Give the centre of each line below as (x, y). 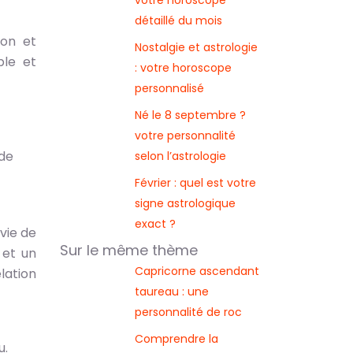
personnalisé (169, 88)
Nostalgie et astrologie (196, 47)
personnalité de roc (188, 312)
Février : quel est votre (195, 183)
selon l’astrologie (180, 156)
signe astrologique (185, 203)
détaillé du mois (178, 20)
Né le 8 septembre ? (190, 115)
